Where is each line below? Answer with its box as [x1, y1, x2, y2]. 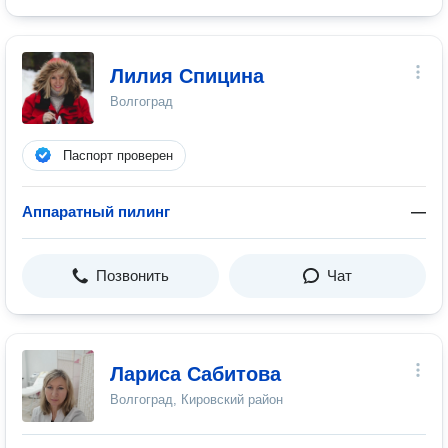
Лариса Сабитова [110, 363, 281, 385]
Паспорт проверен [63, 148, 173, 163]
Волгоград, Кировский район [110, 392, 283, 407]
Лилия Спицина [110, 65, 264, 87]
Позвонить [96, 267, 169, 284]
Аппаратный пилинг [22, 203, 170, 220]
